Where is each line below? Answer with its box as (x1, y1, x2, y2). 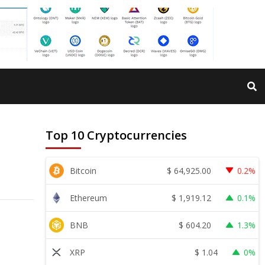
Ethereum (70, 192, 108, 203)
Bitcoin (70, 165, 97, 176)
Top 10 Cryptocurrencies (46, 127, 188, 143)
